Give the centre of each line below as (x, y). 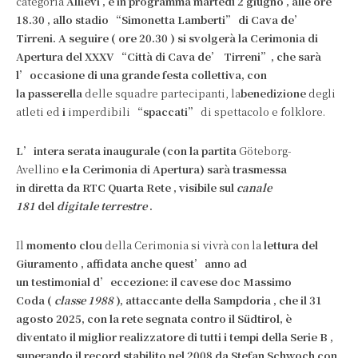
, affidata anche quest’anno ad (164, 263)
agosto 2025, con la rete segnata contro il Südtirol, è (154, 318)
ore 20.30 (143, 38)
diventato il (46, 337)
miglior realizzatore (131, 337)
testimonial (61, 282)
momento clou (64, 245)
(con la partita (199, 151)
